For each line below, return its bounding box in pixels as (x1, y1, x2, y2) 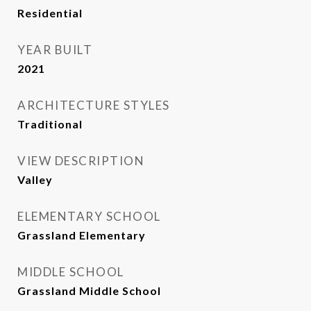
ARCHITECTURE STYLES (17, 98, 170, 113)
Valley (17, 173, 53, 187)
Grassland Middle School (17, 284, 161, 298)
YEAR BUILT (17, 42, 92, 58)
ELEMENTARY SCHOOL (17, 209, 161, 224)
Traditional (17, 117, 83, 131)
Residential (17, 6, 83, 20)
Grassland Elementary (17, 228, 146, 242)
